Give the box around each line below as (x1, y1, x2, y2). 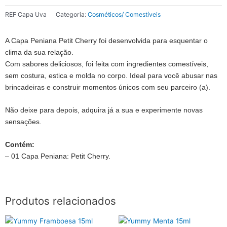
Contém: (5, 141, 34, 149)
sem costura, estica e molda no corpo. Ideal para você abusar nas (5, 72, 217, 80)
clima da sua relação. (5, 49, 73, 57)
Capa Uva (18, 10, 47, 18)
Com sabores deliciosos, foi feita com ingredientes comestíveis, (5, 60, 208, 68)
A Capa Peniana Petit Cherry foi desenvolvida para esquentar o (5, 37, 208, 45)
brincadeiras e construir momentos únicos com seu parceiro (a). (5, 84, 210, 92)
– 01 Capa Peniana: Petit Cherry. (5, 153, 110, 161)
